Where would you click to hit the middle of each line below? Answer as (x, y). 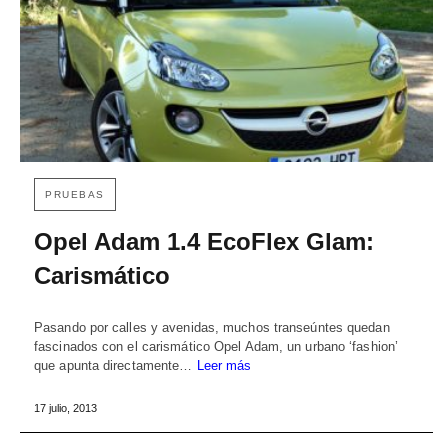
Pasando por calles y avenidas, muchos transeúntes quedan (212, 327)
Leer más (224, 365)
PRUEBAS (75, 194)
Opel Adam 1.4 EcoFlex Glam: (204, 241)
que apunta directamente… (115, 365)
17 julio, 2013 (65, 407)
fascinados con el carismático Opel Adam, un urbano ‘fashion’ (216, 346)
